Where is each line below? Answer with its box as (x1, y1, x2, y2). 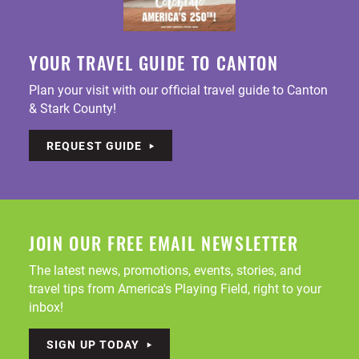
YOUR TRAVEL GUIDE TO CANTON (29, 57, 279, 76)
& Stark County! (29, 99, 116, 117)
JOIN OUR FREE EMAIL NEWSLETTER (29, 237, 299, 256)
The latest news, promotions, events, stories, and (29, 261, 301, 279)
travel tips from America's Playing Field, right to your (29, 280, 321, 297)
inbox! (29, 298, 63, 316)
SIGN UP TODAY (46, 337, 140, 353)
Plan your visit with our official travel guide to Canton (29, 81, 328, 99)
